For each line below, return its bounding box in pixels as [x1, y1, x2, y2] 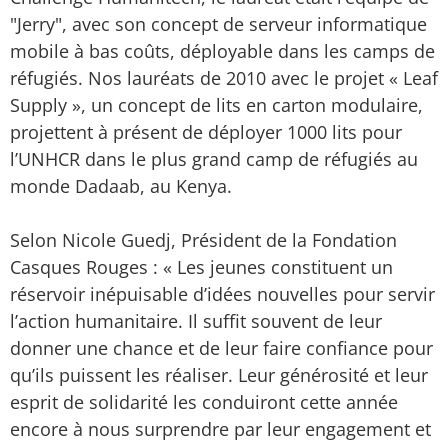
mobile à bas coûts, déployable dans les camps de [10, 39, 435, 63]
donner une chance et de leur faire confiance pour [10, 336, 433, 360]
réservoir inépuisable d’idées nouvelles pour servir [10, 282, 435, 306]
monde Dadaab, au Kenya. [10, 174, 232, 198]
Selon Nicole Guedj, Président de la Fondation [10, 228, 397, 252]
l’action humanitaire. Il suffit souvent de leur [10, 309, 382, 333]
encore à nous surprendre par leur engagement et [10, 417, 431, 441]
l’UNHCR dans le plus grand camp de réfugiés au [10, 147, 418, 171]
